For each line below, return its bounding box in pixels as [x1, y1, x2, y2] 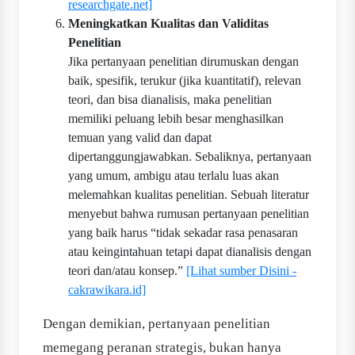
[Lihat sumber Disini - [186, 264, 296, 278]
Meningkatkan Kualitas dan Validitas [68, 17, 269, 31]
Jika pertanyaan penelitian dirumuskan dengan [68, 55, 299, 69]
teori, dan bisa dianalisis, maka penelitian [68, 93, 272, 107]
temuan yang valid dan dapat [68, 131, 212, 145]
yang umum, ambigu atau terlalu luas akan [68, 169, 279, 183]
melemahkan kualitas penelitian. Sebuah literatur [68, 188, 309, 202]
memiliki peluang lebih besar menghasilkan [68, 112, 284, 126]
